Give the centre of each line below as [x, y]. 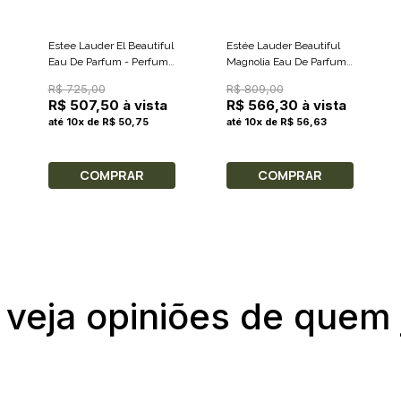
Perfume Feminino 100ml [289, 78]
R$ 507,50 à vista [107, 106]
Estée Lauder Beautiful [283, 46]
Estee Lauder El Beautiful [111, 46]
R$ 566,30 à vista [286, 106]
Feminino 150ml [87, 78]
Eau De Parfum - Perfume [111, 62]
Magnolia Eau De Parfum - [290, 62]
